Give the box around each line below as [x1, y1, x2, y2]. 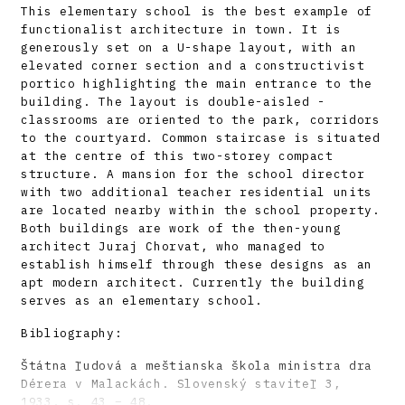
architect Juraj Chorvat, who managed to [21, 238, 325, 254]
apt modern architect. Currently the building [21, 274, 365, 290]
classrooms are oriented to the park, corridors [21, 111, 381, 127]
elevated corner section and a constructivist [21, 57, 365, 73]
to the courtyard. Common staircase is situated [21, 129, 381, 146]
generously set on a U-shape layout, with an [21, 39, 357, 55]
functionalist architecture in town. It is [21, 21, 342, 37]
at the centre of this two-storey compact [21, 147, 334, 164]
